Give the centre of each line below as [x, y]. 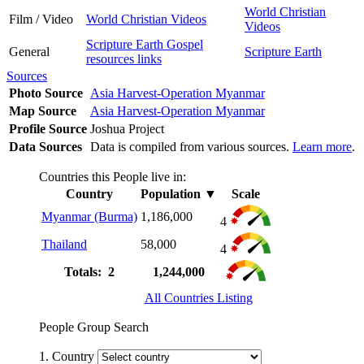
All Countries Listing [198, 297]
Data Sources [45, 146]
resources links [124, 58]
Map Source [43, 110]
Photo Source [46, 93]
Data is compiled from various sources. [191, 146]
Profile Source [48, 128]
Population [171, 193]
